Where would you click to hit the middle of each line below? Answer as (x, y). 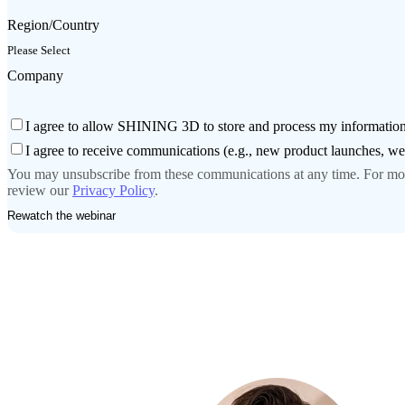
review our (40, 191)
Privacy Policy (113, 191)
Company (35, 75)
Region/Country (53, 24)
